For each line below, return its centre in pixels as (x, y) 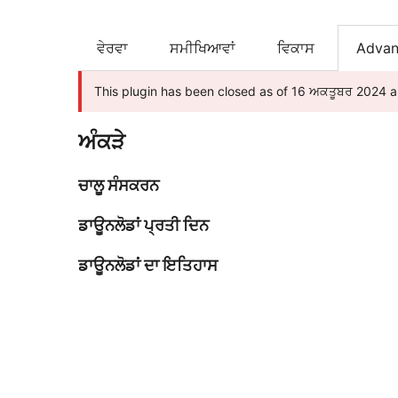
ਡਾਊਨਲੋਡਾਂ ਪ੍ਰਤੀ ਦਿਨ (143, 226)
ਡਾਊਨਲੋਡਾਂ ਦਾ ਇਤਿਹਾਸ (148, 266)
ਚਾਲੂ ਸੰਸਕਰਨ (119, 186)
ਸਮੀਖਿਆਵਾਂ (203, 48)
